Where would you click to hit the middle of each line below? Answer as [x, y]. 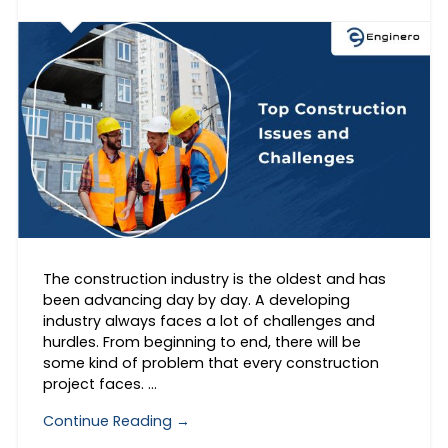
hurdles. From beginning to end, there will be [201, 342]
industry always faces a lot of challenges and [208, 321]
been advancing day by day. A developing [196, 300]
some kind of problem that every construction [210, 363]
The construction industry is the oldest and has [214, 279]
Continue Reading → [116, 420]
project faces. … [99, 384]
